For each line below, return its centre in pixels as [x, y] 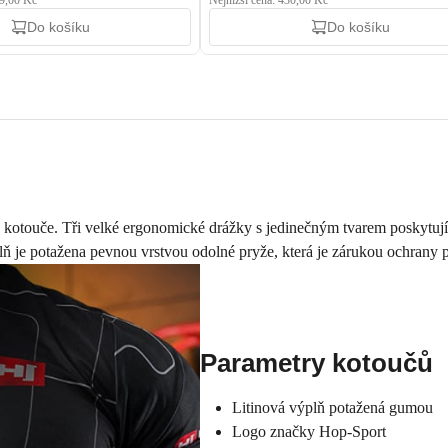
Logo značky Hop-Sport [309, 431]
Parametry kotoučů [316, 363]
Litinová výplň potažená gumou [332, 407]
